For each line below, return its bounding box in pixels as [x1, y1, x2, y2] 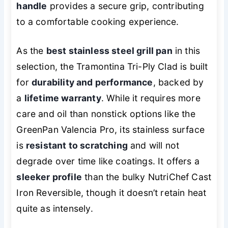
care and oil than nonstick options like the [16, 108, 195, 120]
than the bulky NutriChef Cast [82, 172, 212, 183]
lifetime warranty [24, 93, 101, 104]
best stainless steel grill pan [46, 45, 173, 56]
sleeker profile [16, 172, 82, 183]
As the [16, 45, 46, 56]
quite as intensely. [16, 203, 93, 214]
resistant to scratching [25, 140, 128, 151]
